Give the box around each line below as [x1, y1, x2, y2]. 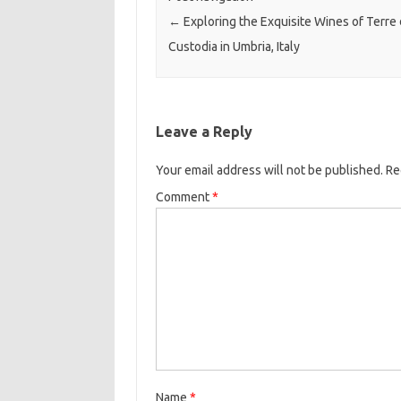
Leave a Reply [155, 124, 252, 141]
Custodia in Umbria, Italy [167, 39, 300, 55]
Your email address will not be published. [155, 163, 383, 178]
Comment [155, 190, 212, 205]
